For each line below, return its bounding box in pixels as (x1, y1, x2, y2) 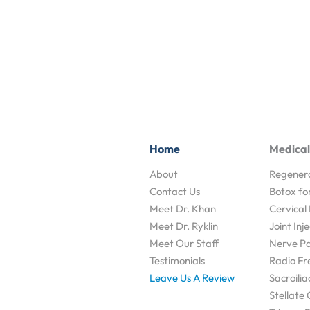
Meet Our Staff (149, 237, 219, 250)
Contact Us (149, 185, 200, 198)
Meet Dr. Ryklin (149, 219, 218, 232)
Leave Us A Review (149, 271, 235, 284)
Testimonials (149, 254, 205, 267)
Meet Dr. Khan (149, 202, 216, 215)
